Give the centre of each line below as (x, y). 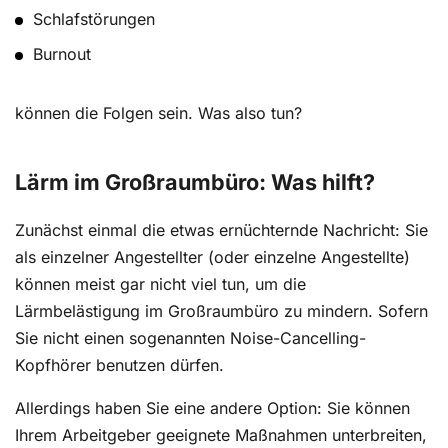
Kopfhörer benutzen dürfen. (119, 365)
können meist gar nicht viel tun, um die (160, 284)
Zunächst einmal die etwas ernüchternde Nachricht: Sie (221, 230)
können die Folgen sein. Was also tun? (158, 113)
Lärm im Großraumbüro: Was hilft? (195, 182)
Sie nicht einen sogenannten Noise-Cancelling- (190, 338)
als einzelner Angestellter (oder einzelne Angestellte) (212, 257)
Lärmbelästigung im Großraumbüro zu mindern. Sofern (221, 311)
